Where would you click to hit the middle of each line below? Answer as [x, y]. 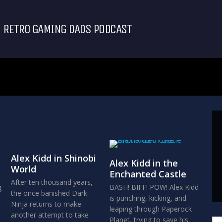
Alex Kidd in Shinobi [53, 158]
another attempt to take [50, 215]
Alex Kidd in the [143, 163]
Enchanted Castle [148, 174]
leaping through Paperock [150, 209]
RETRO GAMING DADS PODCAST [67, 29]
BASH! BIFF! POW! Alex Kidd [154, 187]
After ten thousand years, [52, 182]
